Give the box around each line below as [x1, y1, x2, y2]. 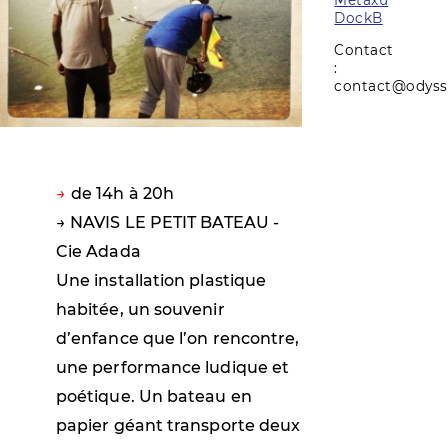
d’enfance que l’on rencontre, [56, 328, 300, 348]
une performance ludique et [56, 357, 290, 377]
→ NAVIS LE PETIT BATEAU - [56, 212, 280, 232]
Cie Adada [56, 241, 141, 261]
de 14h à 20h [71, 183, 175, 203]
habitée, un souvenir [56, 299, 225, 319]
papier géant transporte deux [56, 415, 301, 435]
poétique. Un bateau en [56, 386, 252, 406]
